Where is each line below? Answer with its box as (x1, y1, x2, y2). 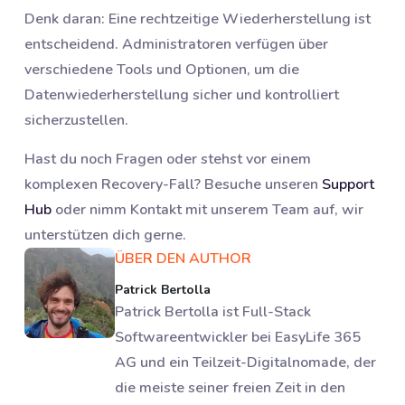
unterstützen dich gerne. (24, 225, 186, 246)
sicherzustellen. (24, 110, 128, 131)
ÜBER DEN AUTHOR (115, 249, 251, 269)
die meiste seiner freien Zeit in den (115, 378, 345, 399)
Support (322, 174, 374, 195)
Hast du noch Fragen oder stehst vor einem (24, 149, 311, 170)
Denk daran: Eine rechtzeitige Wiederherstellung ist (24, 9, 371, 30)
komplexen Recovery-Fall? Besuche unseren (24, 174, 322, 195)
